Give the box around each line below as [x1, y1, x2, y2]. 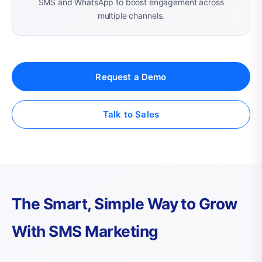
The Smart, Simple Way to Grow [12, 195, 237, 213]
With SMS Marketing [12, 222, 158, 241]
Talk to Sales [103, 109, 159, 120]
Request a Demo [95, 71, 167, 82]
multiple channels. [97, 10, 165, 20]
